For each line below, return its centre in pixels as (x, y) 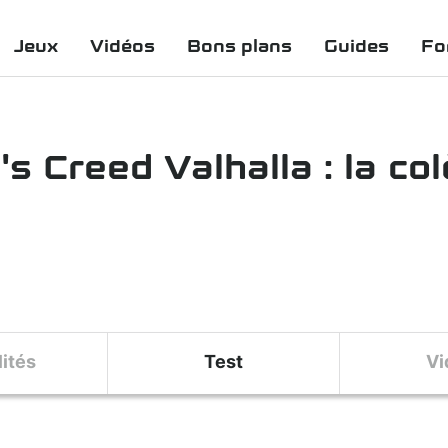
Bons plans (239, 46)
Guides (356, 46)
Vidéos (122, 46)
